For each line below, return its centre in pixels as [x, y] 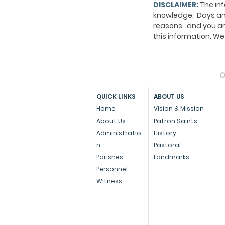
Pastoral [167, 145]
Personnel [112, 169]
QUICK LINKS [116, 97]
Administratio [119, 133]
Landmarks [172, 157]
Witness [109, 181]
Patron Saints [176, 121]
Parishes [110, 157]
